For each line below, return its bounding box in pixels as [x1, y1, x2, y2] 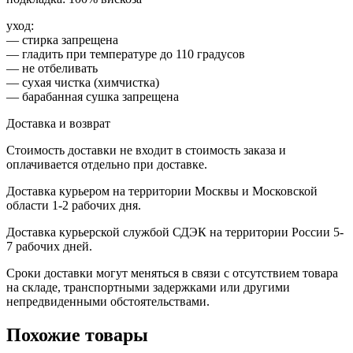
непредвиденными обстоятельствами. [6, 295, 210, 309]
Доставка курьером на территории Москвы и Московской [6, 184, 318, 199]
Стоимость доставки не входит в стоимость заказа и [6, 143, 286, 158]
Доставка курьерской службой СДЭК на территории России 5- [6, 225, 344, 240]
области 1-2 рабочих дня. [6, 199, 141, 213]
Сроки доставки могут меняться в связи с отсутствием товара [6, 266, 338, 281]
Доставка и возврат [6, 117, 110, 131]
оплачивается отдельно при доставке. [6, 158, 207, 172]
